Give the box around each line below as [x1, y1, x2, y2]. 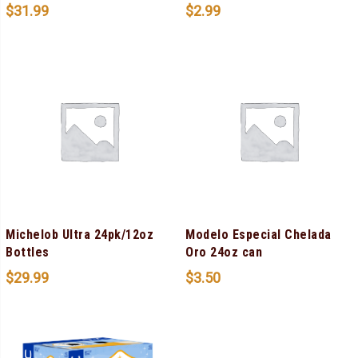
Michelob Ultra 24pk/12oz [6, 227, 153, 243]
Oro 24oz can [185, 245, 262, 261]
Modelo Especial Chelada [185, 227, 332, 243]
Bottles [6, 245, 50, 261]
